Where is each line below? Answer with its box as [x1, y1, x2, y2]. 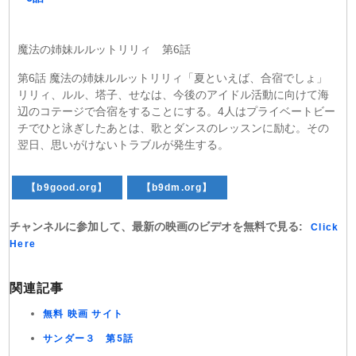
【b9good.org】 [26, 182, 108, 193]
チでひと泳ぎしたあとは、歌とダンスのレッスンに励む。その [17, 122, 330, 134]
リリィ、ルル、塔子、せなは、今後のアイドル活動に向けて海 [17, 88, 330, 101]
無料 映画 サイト [43, 308, 124, 319]
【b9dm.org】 [141, 182, 213, 193]
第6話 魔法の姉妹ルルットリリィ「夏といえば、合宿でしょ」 [17, 72, 328, 84]
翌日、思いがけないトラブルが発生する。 [17, 138, 230, 151]
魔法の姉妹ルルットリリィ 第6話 [17, 43, 192, 56]
